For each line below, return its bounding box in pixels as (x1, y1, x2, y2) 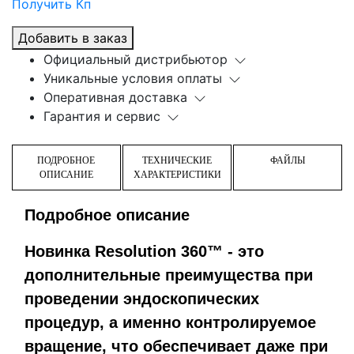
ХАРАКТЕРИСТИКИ (133, 168, 221, 180)
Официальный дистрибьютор (43, 51, 228, 67)
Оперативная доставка (43, 88, 187, 105)
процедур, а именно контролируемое (24, 313, 316, 331)
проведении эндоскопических (24, 289, 259, 307)
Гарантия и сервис (43, 107, 160, 124)
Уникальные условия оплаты (43, 70, 222, 86)
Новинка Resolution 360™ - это (24, 242, 264, 260)
